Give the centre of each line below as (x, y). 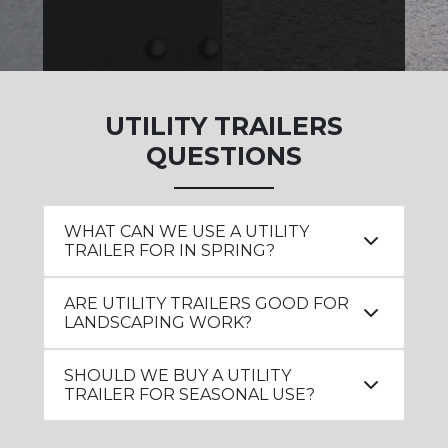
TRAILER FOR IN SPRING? (170, 251)
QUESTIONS (223, 156)
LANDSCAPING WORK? (158, 323)
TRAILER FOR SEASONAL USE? (190, 395)
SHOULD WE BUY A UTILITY (178, 376)
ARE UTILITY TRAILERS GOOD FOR (207, 304)
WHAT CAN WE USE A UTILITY (187, 232)
